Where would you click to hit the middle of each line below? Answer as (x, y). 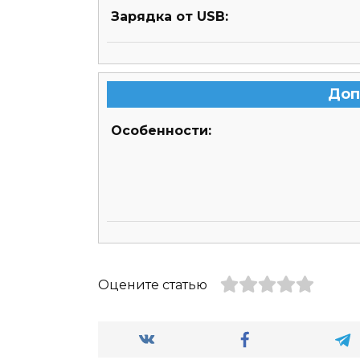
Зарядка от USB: (170, 17)
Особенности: (161, 131)
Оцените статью (153, 285)
